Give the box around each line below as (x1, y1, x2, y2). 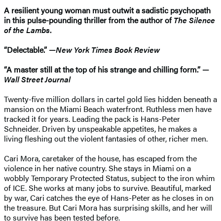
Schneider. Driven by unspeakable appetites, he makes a (4, 122, 197, 134)
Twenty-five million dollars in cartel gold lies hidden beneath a (4, 93, 217, 105)
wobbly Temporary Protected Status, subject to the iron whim (4, 172, 215, 184)
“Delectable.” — (4, 43, 56, 55)
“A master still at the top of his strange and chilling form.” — (4, 63, 209, 75)
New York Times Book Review (56, 43, 160, 55)
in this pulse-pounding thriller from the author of (4, 14, 174, 26)
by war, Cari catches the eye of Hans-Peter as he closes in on (4, 191, 214, 203)
